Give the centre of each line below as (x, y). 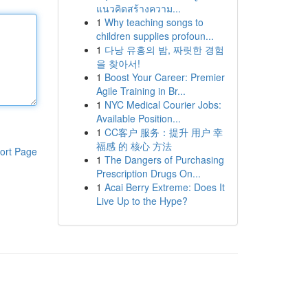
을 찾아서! (118, 63)
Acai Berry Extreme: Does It (164, 187)
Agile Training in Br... (141, 91)
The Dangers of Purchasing (164, 159)
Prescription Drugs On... (148, 173)
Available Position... (138, 118)
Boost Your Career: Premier (164, 77)
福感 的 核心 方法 (134, 146)
